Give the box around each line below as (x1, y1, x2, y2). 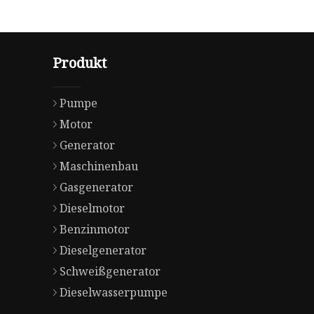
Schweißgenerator (59, 264, 161, 280)
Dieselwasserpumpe (59, 285, 168, 301)
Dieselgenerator (59, 243, 146, 259)
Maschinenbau (59, 158, 138, 175)
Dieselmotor (59, 200, 125, 217)
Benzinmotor (59, 221, 130, 238)
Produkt (52, 53, 107, 73)
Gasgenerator (59, 179, 133, 196)
